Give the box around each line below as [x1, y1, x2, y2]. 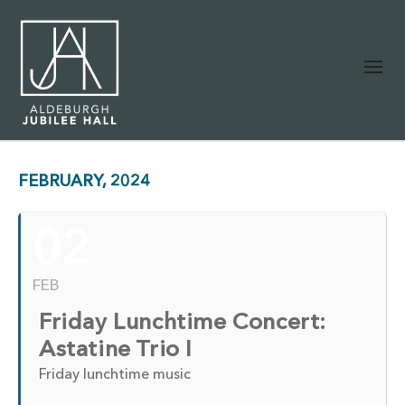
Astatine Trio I [39, 339, 193, 362]
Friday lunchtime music [39, 368, 191, 382]
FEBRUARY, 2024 [18, 174, 150, 190]
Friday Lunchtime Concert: [39, 312, 327, 334]
